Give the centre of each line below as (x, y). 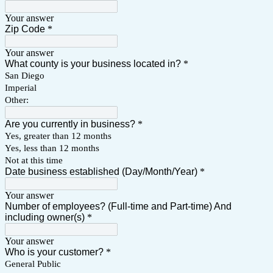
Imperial (21, 87)
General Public (33, 264)
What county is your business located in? (93, 63)
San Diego (25, 75)
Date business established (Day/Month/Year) (101, 171)
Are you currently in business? (70, 124)
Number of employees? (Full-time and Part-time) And (118, 206)
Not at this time (34, 160)
